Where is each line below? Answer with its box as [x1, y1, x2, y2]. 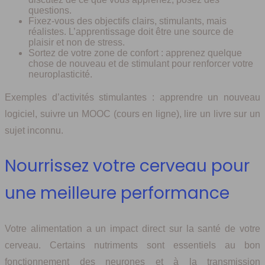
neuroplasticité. [28, 69, 92, 79]
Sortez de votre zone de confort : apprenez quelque [28, 47, 242, 58]
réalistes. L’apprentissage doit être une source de [28, 26, 234, 37]
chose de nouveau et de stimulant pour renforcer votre [28, 58, 253, 69]
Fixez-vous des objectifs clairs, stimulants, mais [28, 15, 227, 26]
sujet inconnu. [5, 125, 63, 135]
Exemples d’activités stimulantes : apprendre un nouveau [5, 92, 260, 102]
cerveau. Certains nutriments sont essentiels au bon [5, 240, 260, 251]
